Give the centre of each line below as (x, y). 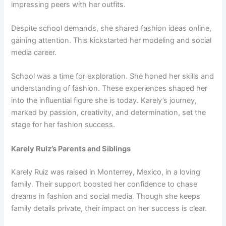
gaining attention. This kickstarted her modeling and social (111, 41)
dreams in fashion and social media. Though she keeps (106, 196)
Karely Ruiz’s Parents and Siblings (71, 149)
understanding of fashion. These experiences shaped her (109, 89)
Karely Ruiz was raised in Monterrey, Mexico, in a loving (106, 172)
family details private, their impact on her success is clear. (109, 208)
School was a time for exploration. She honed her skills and (113, 76)
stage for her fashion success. (63, 125)
